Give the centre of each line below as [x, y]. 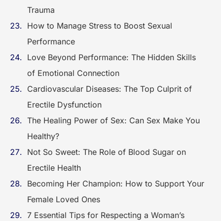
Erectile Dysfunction [66, 105]
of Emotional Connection [73, 73]
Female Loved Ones [64, 199]
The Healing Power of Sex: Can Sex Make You [113, 120]
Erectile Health [54, 168]
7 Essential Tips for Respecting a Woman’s [106, 215]
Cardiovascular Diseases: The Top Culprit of [110, 89]
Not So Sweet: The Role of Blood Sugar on [107, 152]
